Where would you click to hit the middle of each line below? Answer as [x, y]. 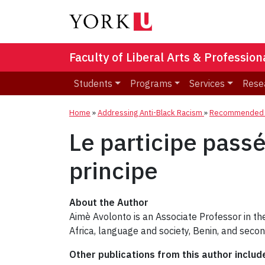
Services [207, 84]
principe [114, 171]
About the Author [109, 203]
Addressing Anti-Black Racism [151, 113]
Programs [151, 84]
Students [93, 84]
